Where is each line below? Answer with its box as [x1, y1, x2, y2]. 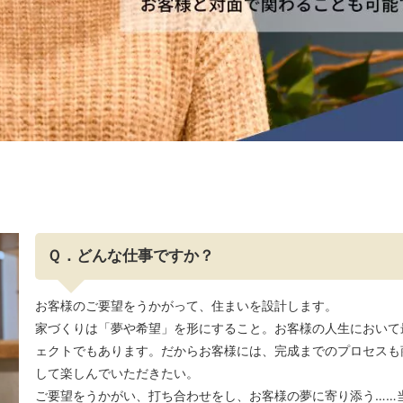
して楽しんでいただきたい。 [35, 365, 199, 381]
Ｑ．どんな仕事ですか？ [47, 246, 215, 265]
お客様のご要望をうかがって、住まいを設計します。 [35, 298, 337, 314]
